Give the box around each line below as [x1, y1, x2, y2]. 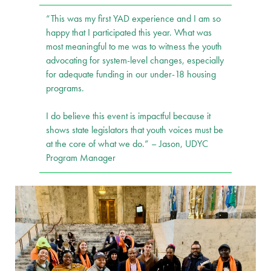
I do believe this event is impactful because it [46, 110, 211, 123]
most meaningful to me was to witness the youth [46, 41, 223, 53]
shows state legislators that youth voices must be [46, 124, 224, 137]
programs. [46, 82, 85, 95]
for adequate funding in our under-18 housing [46, 68, 217, 81]
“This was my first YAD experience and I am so [46, 13, 221, 25]
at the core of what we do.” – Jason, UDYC [46, 138, 209, 151]
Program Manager [46, 152, 116, 165]
